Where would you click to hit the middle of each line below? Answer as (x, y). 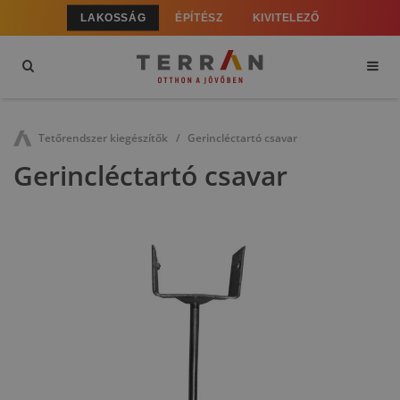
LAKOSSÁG (113, 17)
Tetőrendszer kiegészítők (103, 138)
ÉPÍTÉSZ (199, 17)
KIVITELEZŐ (286, 17)
